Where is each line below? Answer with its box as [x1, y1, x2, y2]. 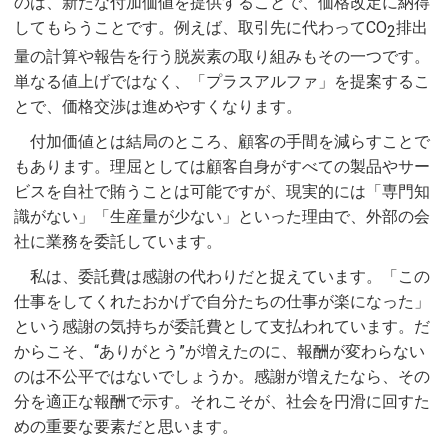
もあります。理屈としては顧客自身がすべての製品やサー [14, 156, 430, 176]
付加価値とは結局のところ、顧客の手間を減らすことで [30, 131, 430, 151]
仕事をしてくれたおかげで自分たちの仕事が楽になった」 [14, 291, 430, 311]
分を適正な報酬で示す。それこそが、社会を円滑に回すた [14, 391, 430, 411]
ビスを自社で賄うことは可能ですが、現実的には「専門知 [14, 181, 430, 201]
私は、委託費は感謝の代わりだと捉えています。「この [30, 266, 430, 286]
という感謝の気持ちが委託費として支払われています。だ [14, 316, 430, 336]
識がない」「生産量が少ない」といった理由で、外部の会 [14, 206, 430, 226]
